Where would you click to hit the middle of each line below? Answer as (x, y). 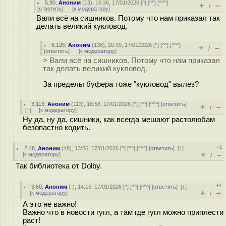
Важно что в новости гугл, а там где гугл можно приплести (123, 212)
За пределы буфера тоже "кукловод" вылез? (121, 84)
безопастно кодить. (56, 128)
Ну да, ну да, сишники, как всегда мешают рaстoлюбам (119, 120)
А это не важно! (50, 204)
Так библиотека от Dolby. (59, 166)
